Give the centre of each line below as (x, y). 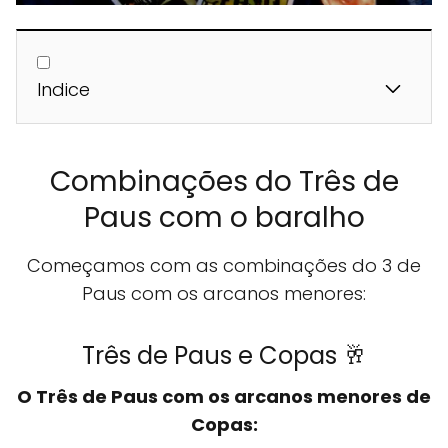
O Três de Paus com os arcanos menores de (224, 396)
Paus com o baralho (224, 217)
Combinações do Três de (224, 181)
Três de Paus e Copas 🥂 (224, 355)
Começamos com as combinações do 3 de (224, 265)
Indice (63, 89)
